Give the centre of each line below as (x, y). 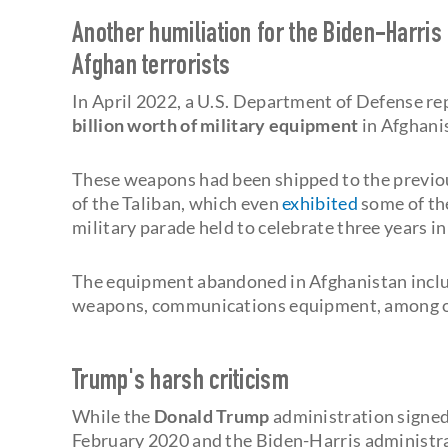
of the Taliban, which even (177, 202)
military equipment (279, 124)
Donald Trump (212, 415)
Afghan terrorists (151, 67)
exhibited (320, 202)
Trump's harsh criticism (180, 382)
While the (113, 415)
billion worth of (136, 124)
